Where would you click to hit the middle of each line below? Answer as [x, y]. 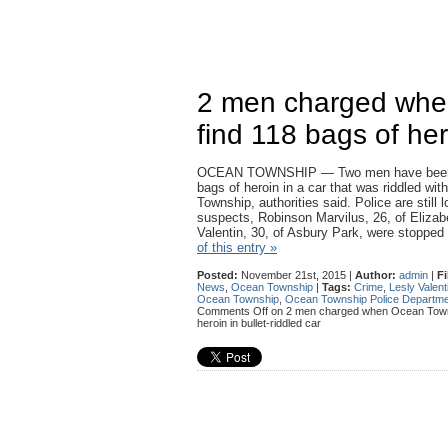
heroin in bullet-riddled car [259, 323]
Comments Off [232, 311]
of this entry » [237, 247]
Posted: [217, 275]
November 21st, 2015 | [296, 275]
